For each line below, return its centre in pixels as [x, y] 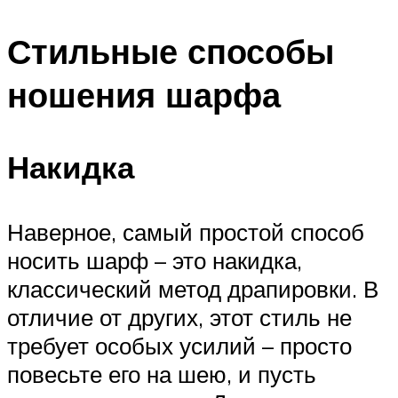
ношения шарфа [144, 94]
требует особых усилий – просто [179, 346]
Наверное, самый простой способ [186, 232]
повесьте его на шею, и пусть [162, 374]
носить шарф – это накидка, [155, 261]
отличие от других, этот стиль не [179, 318]
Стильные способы [171, 51]
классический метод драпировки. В [193, 289]
